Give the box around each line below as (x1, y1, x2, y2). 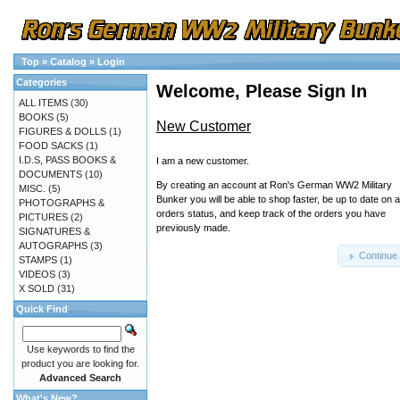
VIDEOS (19, 269, 55, 279)
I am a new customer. (156, 154, 249, 166)
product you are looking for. (21, 358, 139, 369)
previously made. (156, 221, 230, 233)
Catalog (50, 56, 87, 67)
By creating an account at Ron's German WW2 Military (156, 179, 392, 190)
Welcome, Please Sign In (156, 81, 367, 102)
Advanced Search (39, 372, 121, 383)
